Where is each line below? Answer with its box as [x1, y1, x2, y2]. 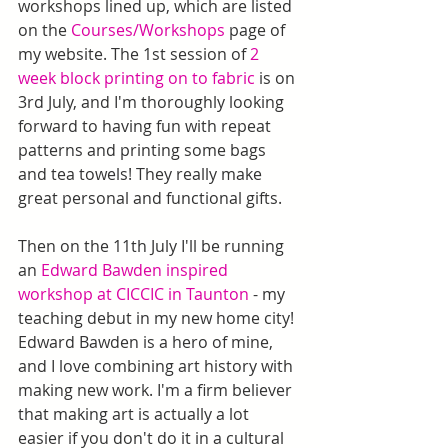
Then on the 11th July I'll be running [18, 234, 288, 257]
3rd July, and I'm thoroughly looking [18, 90, 288, 113]
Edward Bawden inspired [41, 258, 232, 281]
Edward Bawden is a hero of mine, [18, 330, 277, 353]
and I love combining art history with [18, 354, 297, 377]
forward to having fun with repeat [18, 114, 275, 137]
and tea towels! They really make [18, 162, 266, 185]
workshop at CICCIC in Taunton [18, 282, 249, 305]
